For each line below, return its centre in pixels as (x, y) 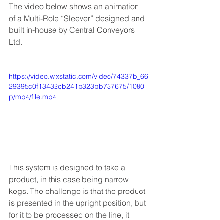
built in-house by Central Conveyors (73, 30)
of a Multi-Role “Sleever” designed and (78, 18)
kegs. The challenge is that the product (78, 191)
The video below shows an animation (75, 6)
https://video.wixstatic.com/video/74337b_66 (79, 76)
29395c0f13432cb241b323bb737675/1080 (77, 86)
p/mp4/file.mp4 (33, 97)
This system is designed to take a (68, 167)
